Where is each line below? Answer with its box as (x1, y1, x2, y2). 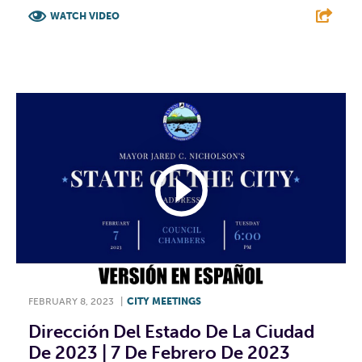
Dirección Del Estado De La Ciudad (28, 320, 314, 343)
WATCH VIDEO (50, 11, 120, 23)
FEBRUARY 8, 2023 (28, 295, 114, 307)
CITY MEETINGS (127, 295, 201, 307)
